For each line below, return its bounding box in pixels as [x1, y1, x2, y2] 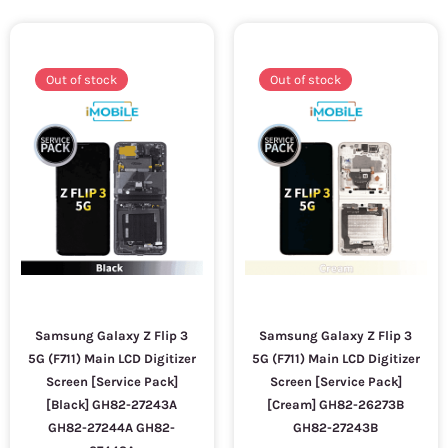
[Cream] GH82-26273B [267, 397, 405, 412]
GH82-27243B [293, 420, 379, 435]
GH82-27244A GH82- [48, 420, 176, 435]
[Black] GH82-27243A [46, 397, 178, 412]
